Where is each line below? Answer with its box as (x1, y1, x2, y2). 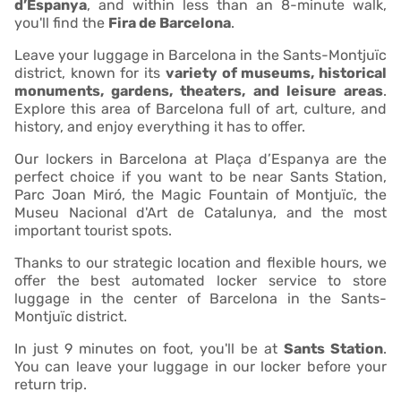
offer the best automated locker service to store (14, 271, 387, 289)
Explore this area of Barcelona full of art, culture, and (14, 99, 387, 117)
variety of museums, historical (165, 64, 388, 81)
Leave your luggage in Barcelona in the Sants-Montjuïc (14, 46, 387, 64)
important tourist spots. (14, 221, 172, 239)
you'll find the (14, 13, 108, 31)
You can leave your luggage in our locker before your (14, 357, 387, 375)
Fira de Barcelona (108, 13, 231, 31)
